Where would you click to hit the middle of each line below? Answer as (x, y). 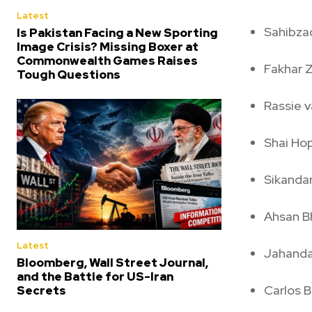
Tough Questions (69, 74)
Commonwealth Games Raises (107, 60)
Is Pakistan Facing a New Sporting (117, 32)
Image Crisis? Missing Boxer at (108, 46)
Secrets (41, 290)
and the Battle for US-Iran (95, 276)
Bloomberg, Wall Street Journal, (112, 262)
